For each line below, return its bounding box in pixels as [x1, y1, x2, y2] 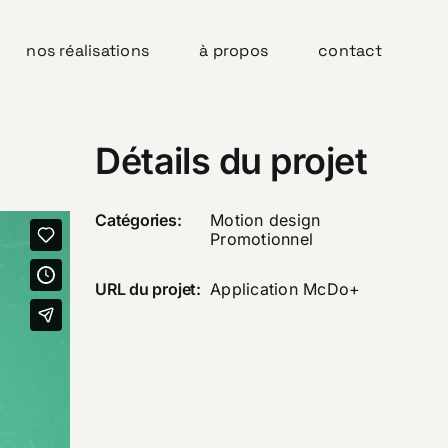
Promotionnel [210, 229, 314, 250]
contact [318, 39, 383, 61]
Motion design [210, 210, 321, 231]
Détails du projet [95, 139, 367, 184]
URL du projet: [95, 279, 201, 300]
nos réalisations [26, 39, 150, 61]
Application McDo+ [210, 279, 361, 300]
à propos [199, 39, 269, 61]
